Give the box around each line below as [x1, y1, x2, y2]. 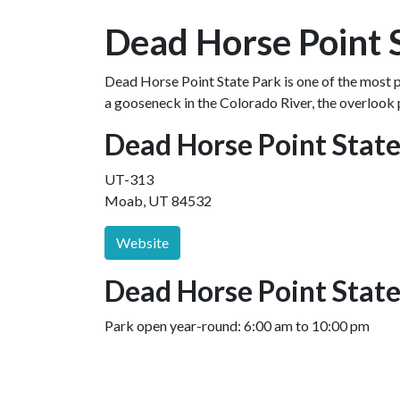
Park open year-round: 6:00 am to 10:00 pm [104, 316, 370, 334]
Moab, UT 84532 [104, 191, 212, 209]
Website [116, 233, 169, 251]
